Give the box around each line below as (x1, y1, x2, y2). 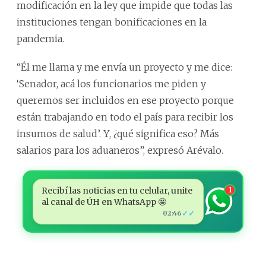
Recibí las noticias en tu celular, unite (41, 185, 192, 196)
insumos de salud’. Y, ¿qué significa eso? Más (17, 127, 219, 140)
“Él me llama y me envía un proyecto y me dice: (17, 61, 232, 73)
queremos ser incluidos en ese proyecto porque (17, 94, 234, 106)
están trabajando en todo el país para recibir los (17, 110, 233, 123)
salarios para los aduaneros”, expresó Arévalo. (17, 144, 223, 156)
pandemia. (17, 32, 64, 45)
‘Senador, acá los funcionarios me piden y (17, 77, 206, 90)
